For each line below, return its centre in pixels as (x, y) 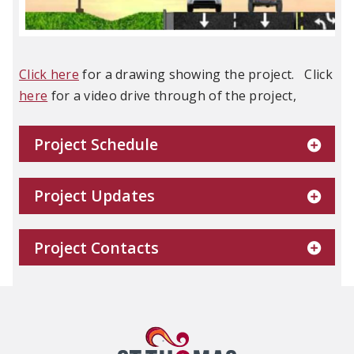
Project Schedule (96, 144)
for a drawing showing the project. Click (206, 74)
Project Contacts (97, 247)
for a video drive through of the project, (172, 95)
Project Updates (95, 196)
